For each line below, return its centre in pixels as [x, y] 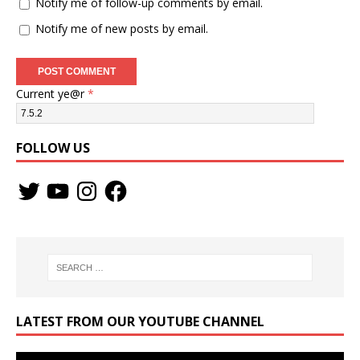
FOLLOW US [53, 148]
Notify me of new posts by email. [122, 29]
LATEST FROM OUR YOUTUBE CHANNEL [140, 322]
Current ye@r [52, 94]
